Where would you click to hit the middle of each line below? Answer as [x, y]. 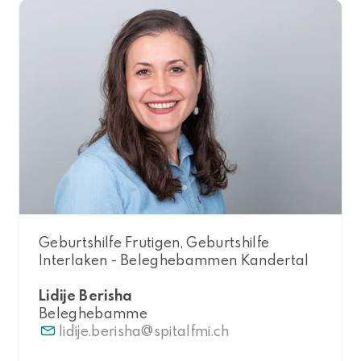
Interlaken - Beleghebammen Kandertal [174, 259]
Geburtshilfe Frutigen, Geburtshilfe [154, 242]
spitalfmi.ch [191, 330]
